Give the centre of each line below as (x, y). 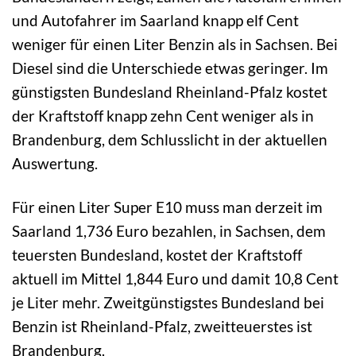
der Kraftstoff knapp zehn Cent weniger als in (163, 115)
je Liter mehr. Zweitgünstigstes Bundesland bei (168, 302)
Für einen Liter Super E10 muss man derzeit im (167, 207)
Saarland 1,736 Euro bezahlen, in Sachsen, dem (169, 230)
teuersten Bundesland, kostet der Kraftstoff (157, 254)
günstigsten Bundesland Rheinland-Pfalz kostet (170, 91)
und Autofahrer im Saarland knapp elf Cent (155, 20)
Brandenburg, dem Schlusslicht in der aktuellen (170, 139)
